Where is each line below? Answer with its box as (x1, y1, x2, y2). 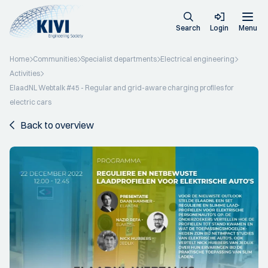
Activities (10, 69, 40, 78)
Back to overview (20, 119, 94, 131)
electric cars (10, 98, 51, 106)
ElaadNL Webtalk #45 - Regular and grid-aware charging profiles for (10, 83, 234, 92)
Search (176, 23, 200, 32)
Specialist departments (81, 54, 157, 63)
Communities (33, 54, 77, 63)
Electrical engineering (160, 54, 234, 63)
